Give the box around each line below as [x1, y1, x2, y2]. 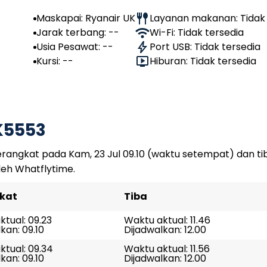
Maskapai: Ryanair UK [36, 11, 135, 25]
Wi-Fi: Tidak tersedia [150, 26, 244, 39]
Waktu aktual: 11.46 [124, 213, 210, 227]
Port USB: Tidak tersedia [150, 40, 260, 54]
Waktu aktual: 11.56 [124, 242, 210, 256]
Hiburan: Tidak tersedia [150, 54, 256, 68]
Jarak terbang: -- [36, 26, 119, 39]
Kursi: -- [36, 54, 73, 68]
